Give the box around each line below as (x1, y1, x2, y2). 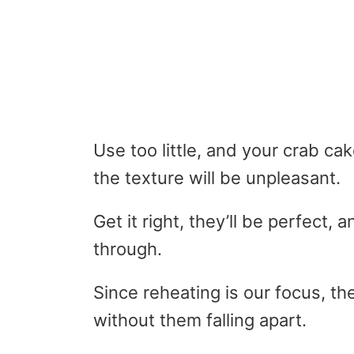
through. (93, 239, 162, 260)
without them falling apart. (93, 310, 307, 331)
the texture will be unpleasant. (93, 168, 341, 189)
